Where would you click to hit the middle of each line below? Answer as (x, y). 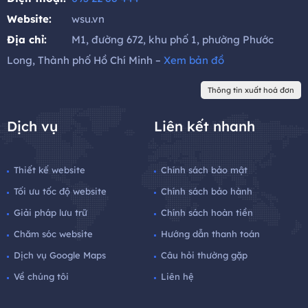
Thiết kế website (49, 169)
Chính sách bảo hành (207, 191)
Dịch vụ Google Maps (60, 255)
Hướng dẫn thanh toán (210, 233)
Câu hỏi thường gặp (204, 255)
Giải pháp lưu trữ (51, 212)
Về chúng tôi (41, 276)
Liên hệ (177, 276)
